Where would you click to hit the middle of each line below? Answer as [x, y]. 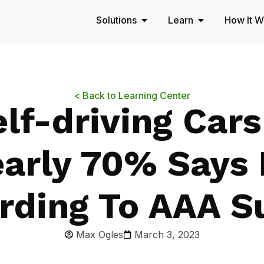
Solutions [116, 20]
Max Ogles [99, 235]
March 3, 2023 [167, 235]
